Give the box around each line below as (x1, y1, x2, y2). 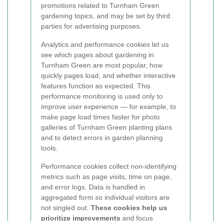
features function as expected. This (41, 82, 150, 90)
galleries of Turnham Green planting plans (41, 123, 172, 131)
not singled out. (41, 204, 91, 212)
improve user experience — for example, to (41, 103, 176, 110)
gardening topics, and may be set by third (41, 12, 170, 20)
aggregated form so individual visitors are (41, 193, 170, 201)
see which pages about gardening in (41, 51, 154, 59)
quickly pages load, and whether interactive (41, 72, 176, 79)
